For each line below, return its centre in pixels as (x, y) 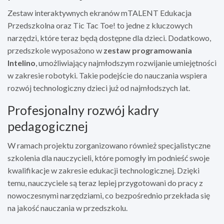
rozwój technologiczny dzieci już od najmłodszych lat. (99, 87)
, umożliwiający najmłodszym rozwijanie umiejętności (126, 62)
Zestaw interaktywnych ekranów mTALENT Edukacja (99, 12)
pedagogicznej (48, 126)
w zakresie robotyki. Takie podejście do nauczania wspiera (107, 75)
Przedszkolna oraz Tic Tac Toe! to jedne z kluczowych (100, 25)
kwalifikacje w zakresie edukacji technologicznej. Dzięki (103, 170)
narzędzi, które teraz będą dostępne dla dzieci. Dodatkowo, (109, 37)
